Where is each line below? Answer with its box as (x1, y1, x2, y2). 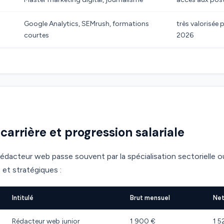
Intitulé (12, 194, 33, 201)
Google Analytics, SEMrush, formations (24, 19, 149, 28)
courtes (24, 31, 49, 39)
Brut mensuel (130, 194, 170, 201)
